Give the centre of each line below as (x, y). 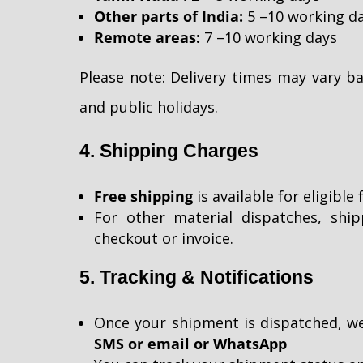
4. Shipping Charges (169, 150)
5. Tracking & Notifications (196, 277)
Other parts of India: (169, 16)
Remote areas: (147, 37)
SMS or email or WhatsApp (190, 343)
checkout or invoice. (164, 238)
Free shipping (143, 196)
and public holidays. (149, 107)
